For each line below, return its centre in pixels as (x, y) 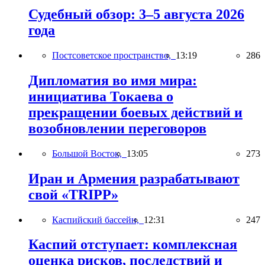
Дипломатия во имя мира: (113, 80)
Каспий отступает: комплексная (133, 245)
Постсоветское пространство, (114, 55)
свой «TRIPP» (73, 194)
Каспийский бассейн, (98, 219)
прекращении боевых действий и (135, 112)
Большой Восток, (89, 153)
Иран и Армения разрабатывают (134, 178)
